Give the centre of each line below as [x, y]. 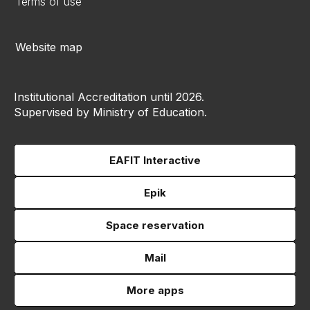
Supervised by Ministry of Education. [110, 112]
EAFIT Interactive [155, 160]
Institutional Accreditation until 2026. [109, 97]
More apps [155, 290]
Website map [49, 47]
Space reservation [155, 225]
